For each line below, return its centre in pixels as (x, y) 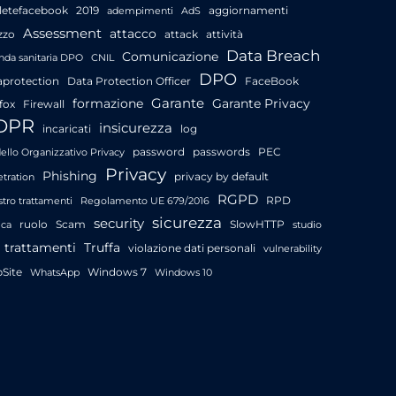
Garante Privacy (261, 103)
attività (225, 34)
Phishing (70, 175)
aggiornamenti (248, 10)
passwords (221, 151)
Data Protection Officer (129, 80)
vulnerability (293, 248)
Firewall (44, 103)
